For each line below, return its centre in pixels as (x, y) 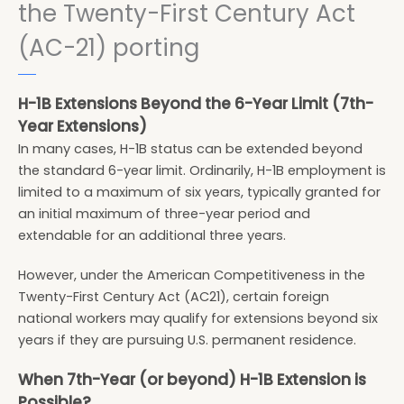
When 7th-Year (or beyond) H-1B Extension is (192, 379)
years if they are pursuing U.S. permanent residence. (187, 340)
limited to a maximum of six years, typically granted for (199, 192)
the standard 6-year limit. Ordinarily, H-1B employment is (202, 170)
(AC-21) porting (109, 47)
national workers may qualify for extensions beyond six (198, 318)
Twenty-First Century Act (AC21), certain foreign (174, 296)
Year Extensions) (83, 126)
